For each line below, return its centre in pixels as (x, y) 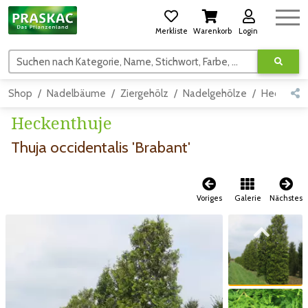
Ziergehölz (144, 94)
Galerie (247, 198)
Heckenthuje (62, 123)
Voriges (209, 198)
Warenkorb (212, 31)
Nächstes (286, 198)
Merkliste (171, 31)
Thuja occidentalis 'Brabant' (101, 147)
